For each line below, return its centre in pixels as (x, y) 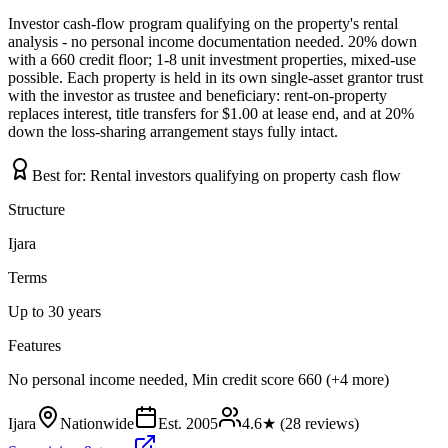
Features (34, 346)
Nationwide (97, 424)
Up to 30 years (54, 312)
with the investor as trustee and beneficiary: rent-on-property (197, 96)
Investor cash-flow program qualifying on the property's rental (203, 24)
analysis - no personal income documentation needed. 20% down (212, 42)
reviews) (330, 424)
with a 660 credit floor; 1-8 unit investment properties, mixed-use (212, 60)
